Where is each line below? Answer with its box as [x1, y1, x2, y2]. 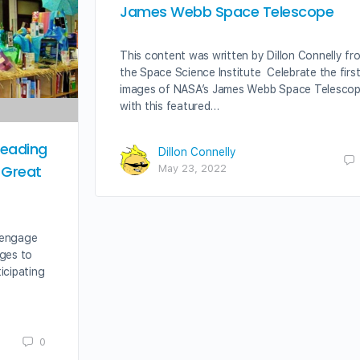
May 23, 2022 [158, 162, 227, 174]
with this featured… [120, 100, 219, 112]
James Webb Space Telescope [120, 2, 334, 22]
